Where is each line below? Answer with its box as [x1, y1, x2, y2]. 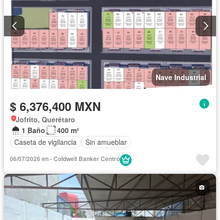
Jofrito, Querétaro [16, 114, 75, 124]
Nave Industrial [156, 72, 206, 82]
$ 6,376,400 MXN [10, 97, 101, 114]
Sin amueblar [85, 137, 127, 147]
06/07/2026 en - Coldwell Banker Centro [10, 154, 120, 163]
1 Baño [22, 125, 45, 135]
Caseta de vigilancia [14, 137, 77, 147]
